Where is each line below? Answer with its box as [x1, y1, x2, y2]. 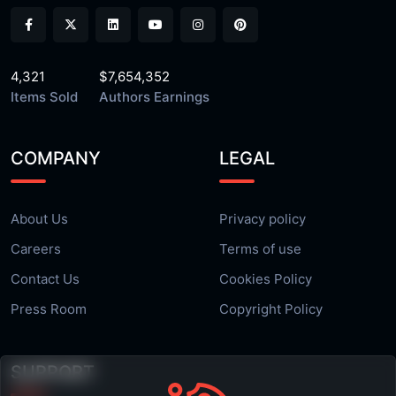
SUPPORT [11, 362, 95, 383]
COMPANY [11, 148, 101, 169]
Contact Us [11, 270, 80, 287]
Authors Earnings [99, 88, 209, 105]
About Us [11, 210, 68, 227]
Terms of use [219, 240, 301, 257]
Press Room [11, 301, 87, 317]
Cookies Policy [219, 270, 312, 287]
